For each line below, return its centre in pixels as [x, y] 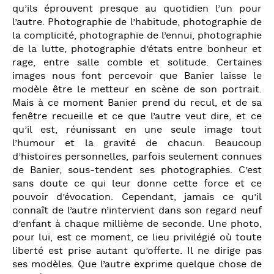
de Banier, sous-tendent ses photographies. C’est [137, 170]
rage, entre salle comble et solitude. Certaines [137, 63]
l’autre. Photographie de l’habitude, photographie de [137, 22]
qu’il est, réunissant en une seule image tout [137, 130]
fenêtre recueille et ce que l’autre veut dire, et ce [137, 117]
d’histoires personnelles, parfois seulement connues [137, 157]
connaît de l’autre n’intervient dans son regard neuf [137, 211]
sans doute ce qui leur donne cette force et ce [137, 184]
